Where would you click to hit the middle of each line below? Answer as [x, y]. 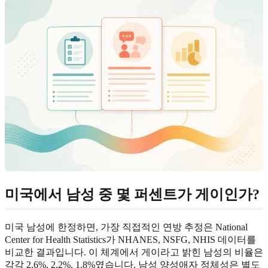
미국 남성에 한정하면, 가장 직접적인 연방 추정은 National [126, 227]
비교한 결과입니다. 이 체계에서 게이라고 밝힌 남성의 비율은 [134, 252]
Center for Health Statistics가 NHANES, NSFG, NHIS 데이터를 [130, 239]
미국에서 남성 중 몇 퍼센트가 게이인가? [132, 195]
